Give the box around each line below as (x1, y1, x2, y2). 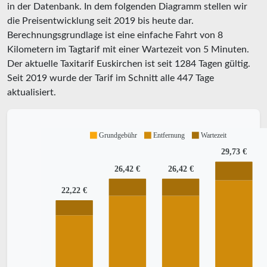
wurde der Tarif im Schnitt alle (47, 73, 177, 83)
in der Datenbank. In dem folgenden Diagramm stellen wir (7, 2, 247, 12)
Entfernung (153, 131, 185, 139)
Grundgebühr (98, 131, 137, 139)
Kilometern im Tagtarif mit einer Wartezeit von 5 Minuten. (7, 45, 249, 55)
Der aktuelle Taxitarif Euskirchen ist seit (7, 59, 175, 69)
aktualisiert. (7, 88, 56, 98)
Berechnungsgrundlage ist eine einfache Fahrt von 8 (7, 30, 223, 41)
